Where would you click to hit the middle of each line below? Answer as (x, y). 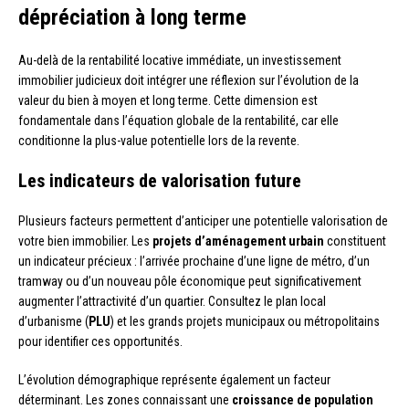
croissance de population (303, 399)
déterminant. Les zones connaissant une (125, 399)
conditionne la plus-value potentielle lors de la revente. (159, 140)
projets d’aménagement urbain (238, 241)
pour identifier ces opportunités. (100, 341)
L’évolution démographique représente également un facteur (174, 379)
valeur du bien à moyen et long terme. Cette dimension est (168, 100)
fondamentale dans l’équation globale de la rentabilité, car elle (178, 120)
